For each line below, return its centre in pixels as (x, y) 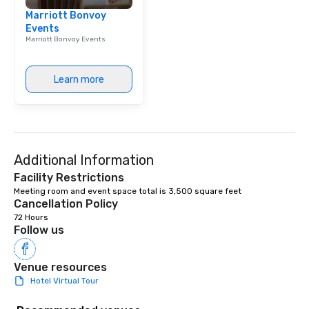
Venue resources (60, 267)
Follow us (39, 230)
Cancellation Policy (66, 204)
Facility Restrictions (69, 178)
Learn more (79, 79)
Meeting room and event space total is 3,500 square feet (128, 191)
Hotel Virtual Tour (64, 281)
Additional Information (84, 160)
